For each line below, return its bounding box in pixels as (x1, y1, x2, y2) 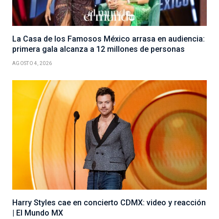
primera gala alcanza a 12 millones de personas (12, 44, 185, 54)
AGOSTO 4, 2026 (12, 60, 52, 66)
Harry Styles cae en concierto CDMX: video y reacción (12, 197, 206, 207)
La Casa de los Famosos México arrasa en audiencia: (12, 34, 205, 44)
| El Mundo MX (12, 208, 63, 218)
